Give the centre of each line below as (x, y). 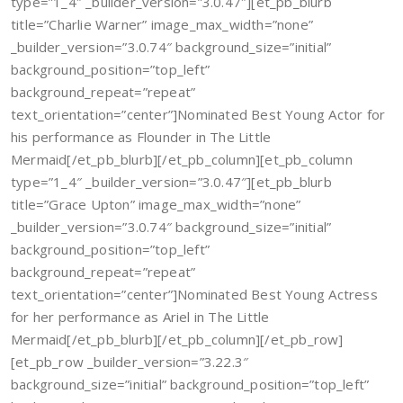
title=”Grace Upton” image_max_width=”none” (156, 204)
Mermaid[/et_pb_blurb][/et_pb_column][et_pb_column (182, 159)
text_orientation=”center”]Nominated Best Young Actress (194, 294)
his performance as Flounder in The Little (141, 137)
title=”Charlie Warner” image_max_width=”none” (162, 24)
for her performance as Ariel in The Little (140, 317)
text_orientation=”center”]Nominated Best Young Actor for (198, 114)
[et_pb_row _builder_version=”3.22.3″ (130, 362)
